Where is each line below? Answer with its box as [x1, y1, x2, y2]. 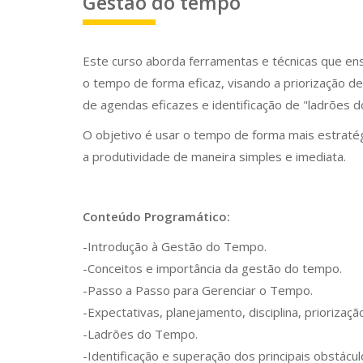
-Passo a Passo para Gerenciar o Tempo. [83, 282, 316, 298]
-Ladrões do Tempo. [83, 326, 201, 342]
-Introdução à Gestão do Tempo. [83, 238, 270, 254]
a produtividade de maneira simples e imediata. [83, 148, 346, 164]
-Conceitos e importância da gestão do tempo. [83, 260, 345, 276]
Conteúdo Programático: [83, 208, 230, 224]
